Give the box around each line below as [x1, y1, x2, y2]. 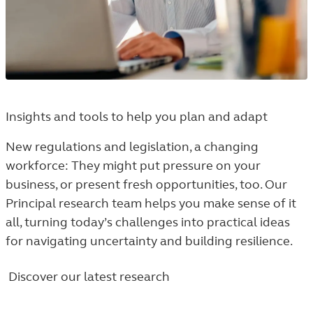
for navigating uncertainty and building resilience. [6, 233, 293, 249]
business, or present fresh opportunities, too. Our [6, 177, 287, 192]
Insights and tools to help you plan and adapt [6, 109, 268, 124]
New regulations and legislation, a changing [6, 139, 259, 154]
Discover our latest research [8, 269, 170, 284]
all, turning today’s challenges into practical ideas [6, 214, 290, 230]
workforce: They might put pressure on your [6, 158, 261, 173]
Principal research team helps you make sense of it [6, 196, 296, 211]
